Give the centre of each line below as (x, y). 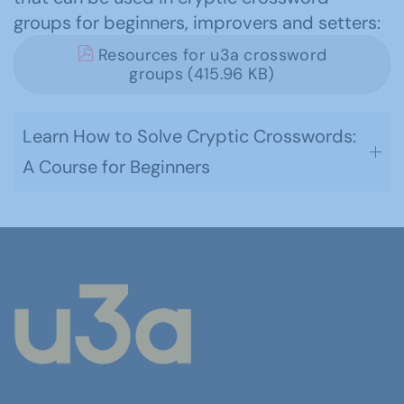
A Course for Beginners (116, 167)
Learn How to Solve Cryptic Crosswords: (189, 137)
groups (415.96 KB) (202, 74)
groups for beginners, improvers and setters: (197, 23)
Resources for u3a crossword (210, 55)
